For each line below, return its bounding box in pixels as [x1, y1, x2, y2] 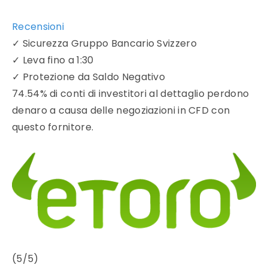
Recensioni [12, 20, 65, 34]
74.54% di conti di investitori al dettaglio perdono [12, 87, 249, 101]
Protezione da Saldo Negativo [22, 70, 166, 84]
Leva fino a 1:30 [22, 53, 94, 68]
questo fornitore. [12, 120, 94, 135]
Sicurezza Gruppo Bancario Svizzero [22, 36, 197, 51]
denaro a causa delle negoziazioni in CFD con [12, 103, 230, 118]
